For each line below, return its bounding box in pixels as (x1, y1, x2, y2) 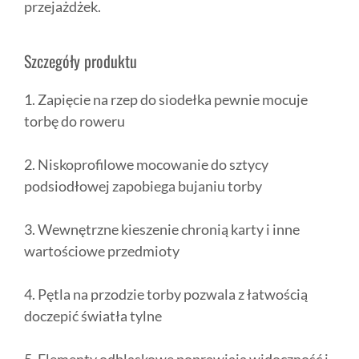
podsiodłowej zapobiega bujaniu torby (24, 177, 262, 196)
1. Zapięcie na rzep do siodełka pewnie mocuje (24, 91, 308, 109)
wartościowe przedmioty (24, 242, 179, 260)
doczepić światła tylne (24, 307, 162, 325)
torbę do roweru (24, 112, 125, 131)
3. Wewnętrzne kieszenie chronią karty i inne (24, 220, 300, 239)
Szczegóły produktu (24, 49, 137, 74)
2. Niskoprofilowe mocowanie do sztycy (24, 155, 268, 174)
